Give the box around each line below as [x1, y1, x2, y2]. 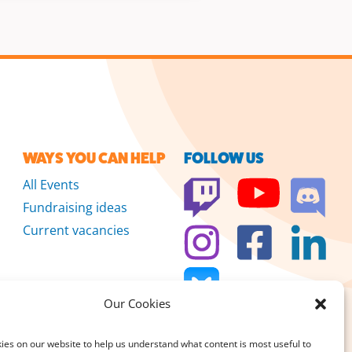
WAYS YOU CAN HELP [23, 149, 166, 168]
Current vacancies [23, 222, 130, 240]
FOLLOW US [183, 149, 264, 168]
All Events [23, 176, 80, 194]
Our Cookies [104, 295, 171, 311]
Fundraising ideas [23, 199, 128, 217]
